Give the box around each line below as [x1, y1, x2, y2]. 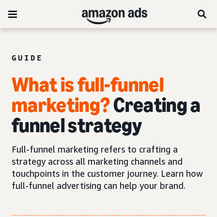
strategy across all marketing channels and [12, 156, 183, 167]
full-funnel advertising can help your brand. [12, 180, 186, 191]
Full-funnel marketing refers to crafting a [12, 144, 178, 155]
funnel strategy [12, 113, 142, 138]
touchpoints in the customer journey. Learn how [12, 168, 203, 179]
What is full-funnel [12, 72, 164, 97]
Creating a [110, 93, 201, 117]
